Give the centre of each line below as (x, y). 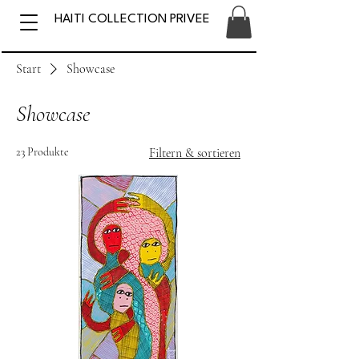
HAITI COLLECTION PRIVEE (132, 19)
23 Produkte (42, 151)
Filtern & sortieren (195, 153)
